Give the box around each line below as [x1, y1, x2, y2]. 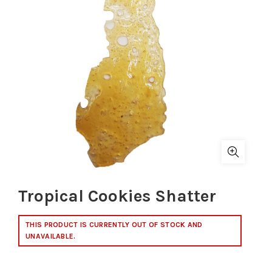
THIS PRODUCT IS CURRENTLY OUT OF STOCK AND [25, 220, 203, 229]
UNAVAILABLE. [25, 232, 76, 240]
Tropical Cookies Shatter [18, 186, 216, 206]
